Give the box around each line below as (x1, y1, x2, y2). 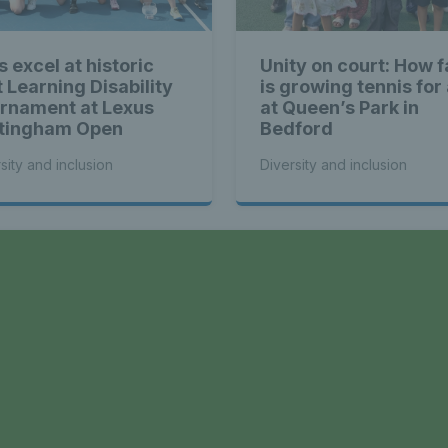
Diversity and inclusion (260, 156, 407, 174)
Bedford (260, 118, 333, 140)
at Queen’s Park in (260, 97, 419, 119)
